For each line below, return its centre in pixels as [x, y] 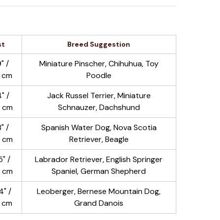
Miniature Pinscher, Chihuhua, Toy [99, 64]
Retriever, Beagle [99, 139]
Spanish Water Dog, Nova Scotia [99, 127]
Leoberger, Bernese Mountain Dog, [99, 191]
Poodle [99, 75]
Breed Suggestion [99, 44]
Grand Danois [99, 203]
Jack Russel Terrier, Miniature [99, 96]
